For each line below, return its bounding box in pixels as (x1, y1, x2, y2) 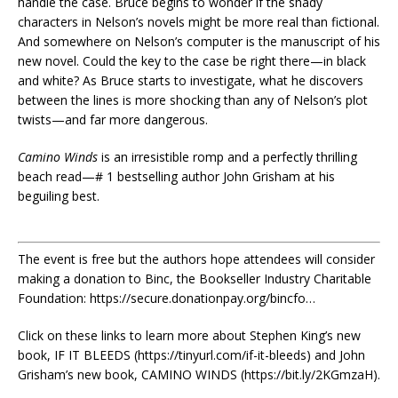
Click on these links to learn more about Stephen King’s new (18, 327, 361, 344)
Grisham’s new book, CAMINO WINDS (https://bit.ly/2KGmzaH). (18, 366, 380, 383)
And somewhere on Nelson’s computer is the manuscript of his (18, 33, 380, 50)
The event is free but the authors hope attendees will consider (18, 251, 375, 267)
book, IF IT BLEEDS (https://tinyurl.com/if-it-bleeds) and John (18, 346, 365, 363)
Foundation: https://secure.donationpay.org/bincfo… (18, 290, 315, 306)
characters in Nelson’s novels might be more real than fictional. (18, 13, 379, 30)
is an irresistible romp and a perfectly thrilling (98, 148, 357, 165)
